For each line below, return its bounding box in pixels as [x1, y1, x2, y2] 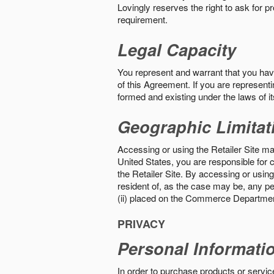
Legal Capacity [117, 38, 236, 61]
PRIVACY [117, 216, 165, 232]
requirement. [117, 13, 168, 26]
